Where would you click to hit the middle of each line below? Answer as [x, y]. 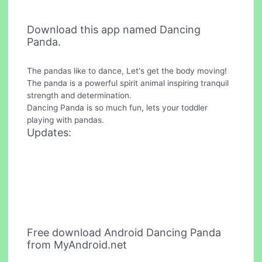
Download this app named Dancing [114, 30]
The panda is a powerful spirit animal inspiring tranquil [128, 83]
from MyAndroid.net [77, 244]
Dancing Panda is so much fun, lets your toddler [118, 108]
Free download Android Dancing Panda [124, 232]
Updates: [49, 133]
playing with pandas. [66, 120]
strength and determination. [80, 96]
